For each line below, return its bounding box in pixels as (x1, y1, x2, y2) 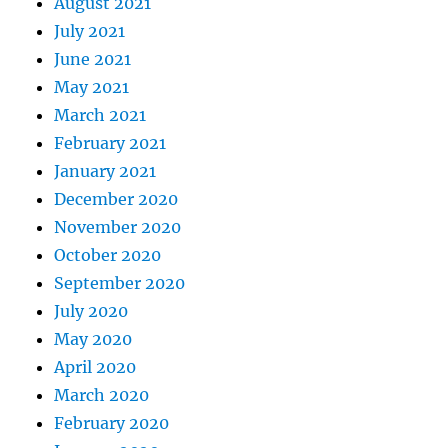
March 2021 (54, 104, 147, 125)
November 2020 (54, 216, 182, 237)
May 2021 (54, 76, 130, 97)
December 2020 (54, 188, 179, 209)
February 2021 (54, 132, 167, 153)
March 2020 (54, 384, 150, 405)
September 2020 (54, 272, 186, 293)
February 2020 (54, 412, 170, 433)
